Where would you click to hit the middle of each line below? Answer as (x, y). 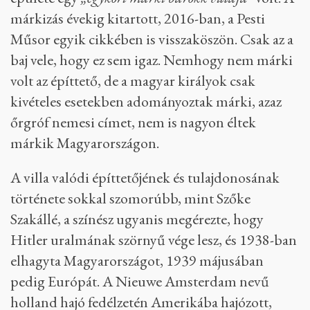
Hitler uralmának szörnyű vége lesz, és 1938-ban (154, 240)
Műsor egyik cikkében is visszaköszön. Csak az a (152, 39)
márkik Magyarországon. (85, 143)
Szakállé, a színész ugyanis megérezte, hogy (137, 219)
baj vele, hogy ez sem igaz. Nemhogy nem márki (152, 60)
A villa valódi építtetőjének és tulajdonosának (145, 178)
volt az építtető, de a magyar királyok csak (133, 81)
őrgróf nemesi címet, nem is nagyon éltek (133, 122)
